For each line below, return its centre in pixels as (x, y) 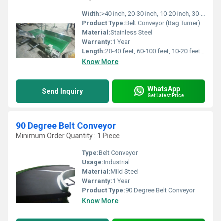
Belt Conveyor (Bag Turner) (163, 23)
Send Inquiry (62, 91)
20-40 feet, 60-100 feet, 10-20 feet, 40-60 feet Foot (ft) (153, 51)
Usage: (93, 162)
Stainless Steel (131, 32)
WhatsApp (164, 89)
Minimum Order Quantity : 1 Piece (68, 136)
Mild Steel (125, 171)
